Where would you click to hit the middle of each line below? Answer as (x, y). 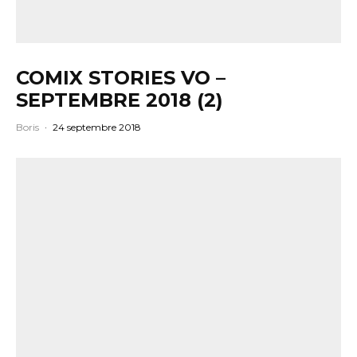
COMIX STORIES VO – (121, 77)
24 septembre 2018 (97, 127)
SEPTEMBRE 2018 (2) (120, 100)
